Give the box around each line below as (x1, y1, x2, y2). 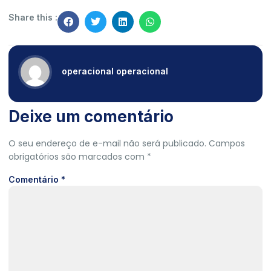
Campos (209, 137, 245, 149)
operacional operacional (62, 65, 168, 76)
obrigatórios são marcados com (8, 151, 147, 163)
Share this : (8, 12, 57, 22)
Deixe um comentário (8, 107, 174, 126)
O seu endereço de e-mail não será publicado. (8, 137, 206, 149)
